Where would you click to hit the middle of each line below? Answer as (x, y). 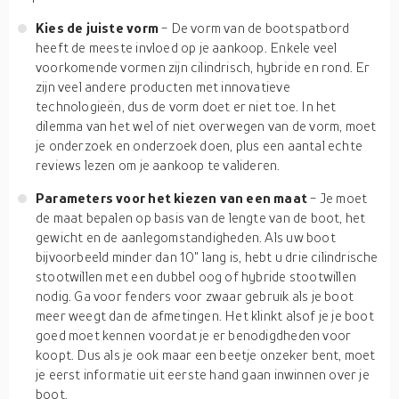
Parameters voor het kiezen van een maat (173, 198)
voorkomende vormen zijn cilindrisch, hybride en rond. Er (203, 67)
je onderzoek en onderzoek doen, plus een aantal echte (199, 145)
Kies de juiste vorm (99, 28)
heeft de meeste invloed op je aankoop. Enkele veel (187, 47)
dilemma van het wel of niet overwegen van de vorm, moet (206, 126)
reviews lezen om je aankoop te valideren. (158, 165)
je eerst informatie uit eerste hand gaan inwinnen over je (203, 374)
